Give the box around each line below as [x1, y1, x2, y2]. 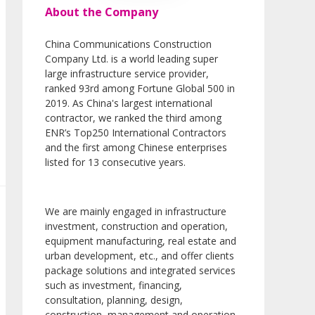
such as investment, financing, [45, 278, 182, 292]
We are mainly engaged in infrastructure [45, 205, 226, 219]
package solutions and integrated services [45, 264, 236, 278]
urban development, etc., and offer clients [45, 249, 234, 263]
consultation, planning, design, [45, 293, 183, 307]
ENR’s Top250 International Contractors [45, 126, 226, 140]
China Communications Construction [45, 37, 212, 51]
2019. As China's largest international [45, 96, 212, 110]
